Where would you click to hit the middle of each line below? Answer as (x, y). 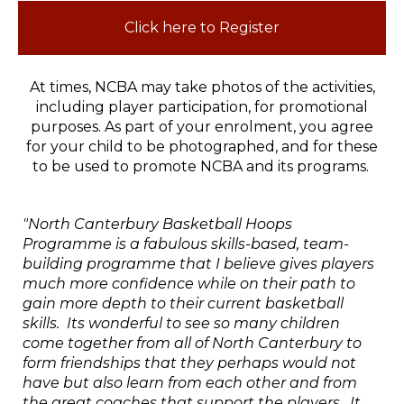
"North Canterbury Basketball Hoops (157, 224)
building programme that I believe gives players (198, 264)
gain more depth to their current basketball (183, 303)
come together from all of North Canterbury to (192, 343)
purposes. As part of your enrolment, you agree (202, 127)
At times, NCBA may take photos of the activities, (202, 87)
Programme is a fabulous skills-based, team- (186, 244)
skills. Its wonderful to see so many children (181, 323)
